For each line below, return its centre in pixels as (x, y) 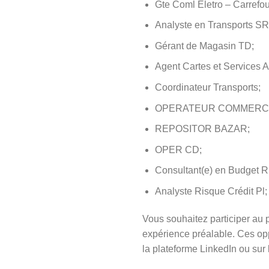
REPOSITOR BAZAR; (202, 129)
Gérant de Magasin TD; (204, 46)
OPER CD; (178, 150)
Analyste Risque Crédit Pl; (211, 192)
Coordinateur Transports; (207, 88)
